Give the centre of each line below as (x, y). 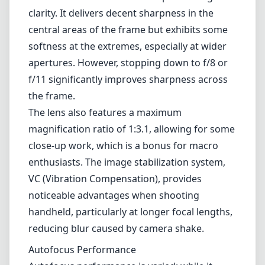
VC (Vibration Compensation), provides (115, 179)
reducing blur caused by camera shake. (116, 228)
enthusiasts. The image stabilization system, (127, 162)
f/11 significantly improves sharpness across (128, 79)
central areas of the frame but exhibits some (128, 30)
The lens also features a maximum (105, 112)
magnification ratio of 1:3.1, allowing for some (132, 129)
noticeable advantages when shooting (114, 195)
